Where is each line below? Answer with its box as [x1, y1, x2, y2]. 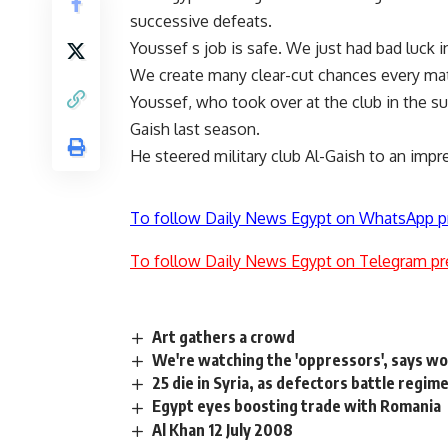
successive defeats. [130, 11, 272, 32]
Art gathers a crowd [152, 327, 296, 348]
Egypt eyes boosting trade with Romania [152, 396, 442, 417]
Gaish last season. [130, 119, 260, 140]
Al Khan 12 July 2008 [152, 419, 294, 440]
